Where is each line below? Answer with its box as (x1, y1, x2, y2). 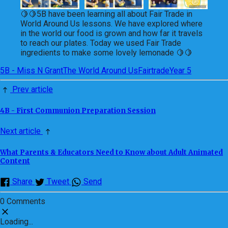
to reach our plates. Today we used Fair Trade (20, 38, 181, 48)
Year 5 (169, 66, 191, 76)
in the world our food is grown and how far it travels (20, 28, 203, 39)
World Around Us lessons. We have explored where (20, 19, 203, 29)
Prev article (10, 84, 53, 95)
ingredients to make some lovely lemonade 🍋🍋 (20, 48, 192, 58)
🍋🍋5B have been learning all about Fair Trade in (20, 9, 192, 19)
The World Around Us (63, 66, 138, 76)
